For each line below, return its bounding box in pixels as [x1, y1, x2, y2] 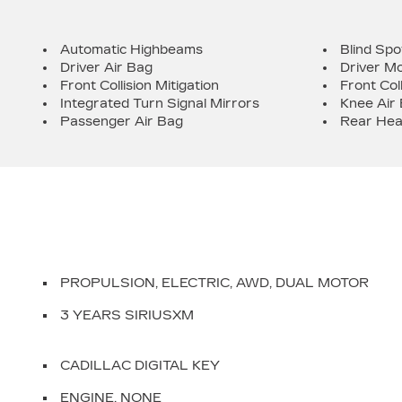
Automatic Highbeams [60, 42, 203, 57]
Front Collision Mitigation [60, 78, 219, 93]
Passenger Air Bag [60, 114, 183, 129]
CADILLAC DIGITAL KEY [60, 358, 220, 373]
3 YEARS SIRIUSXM [60, 308, 194, 323]
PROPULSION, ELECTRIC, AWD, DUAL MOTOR [60, 275, 369, 291]
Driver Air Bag [60, 60, 153, 75]
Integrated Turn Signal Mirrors [60, 96, 259, 111]
